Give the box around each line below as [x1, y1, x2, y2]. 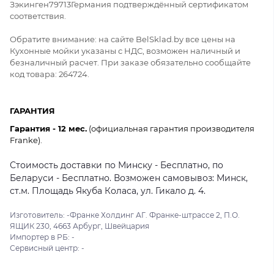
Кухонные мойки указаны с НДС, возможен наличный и [10, 45, 240, 56]
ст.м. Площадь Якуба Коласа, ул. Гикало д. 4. [10, 185, 206, 196]
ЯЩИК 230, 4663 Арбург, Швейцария [10, 221, 149, 231]
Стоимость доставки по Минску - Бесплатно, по [10, 159, 223, 171]
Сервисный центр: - [10, 243, 84, 253]
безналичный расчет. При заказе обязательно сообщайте [10, 57, 251, 67]
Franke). [10, 135, 42, 145]
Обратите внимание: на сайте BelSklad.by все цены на [10, 34, 235, 44]
